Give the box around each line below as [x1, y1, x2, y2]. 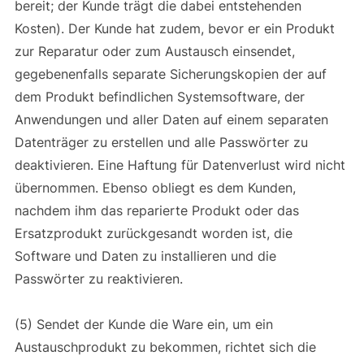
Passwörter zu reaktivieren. [14, 270, 187, 287]
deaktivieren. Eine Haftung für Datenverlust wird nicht [14, 156, 345, 173]
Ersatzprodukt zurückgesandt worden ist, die [14, 224, 292, 241]
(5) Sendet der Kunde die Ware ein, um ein [14, 315, 273, 332]
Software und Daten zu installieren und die [14, 247, 276, 264]
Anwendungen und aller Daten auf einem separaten [14, 110, 328, 128]
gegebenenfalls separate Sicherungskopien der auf [14, 65, 327, 82]
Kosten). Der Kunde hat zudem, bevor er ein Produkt [14, 19, 335, 37]
